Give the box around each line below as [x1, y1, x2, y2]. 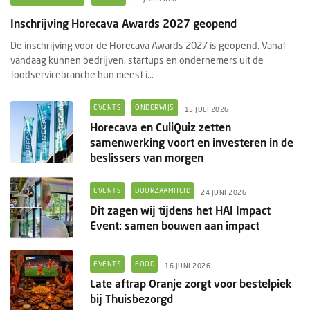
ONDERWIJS [135, 103, 174, 112]
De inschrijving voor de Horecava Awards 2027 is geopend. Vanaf [10, 39, 286, 52]
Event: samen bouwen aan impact [90, 219, 259, 232]
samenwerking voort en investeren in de [90, 136, 293, 149]
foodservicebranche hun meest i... [10, 69, 154, 81]
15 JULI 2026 [184, 104, 229, 113]
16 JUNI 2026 [165, 261, 210, 270]
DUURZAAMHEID [135, 186, 190, 195]
